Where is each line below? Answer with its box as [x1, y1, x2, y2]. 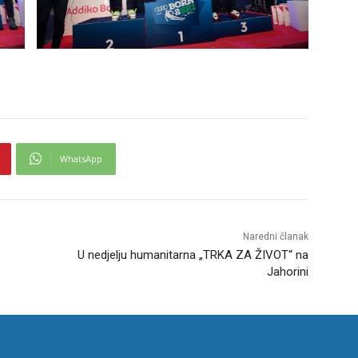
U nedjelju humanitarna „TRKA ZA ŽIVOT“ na [77, 247, 308, 262]
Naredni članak [242, 230, 308, 242]
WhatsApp [60, 152, 102, 165]
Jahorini [266, 264, 308, 279]
